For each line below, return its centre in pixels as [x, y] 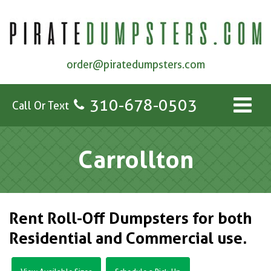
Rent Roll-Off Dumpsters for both [131, 218]
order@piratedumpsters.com [135, 65]
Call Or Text [41, 105]
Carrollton [135, 160]
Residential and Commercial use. [128, 238]
